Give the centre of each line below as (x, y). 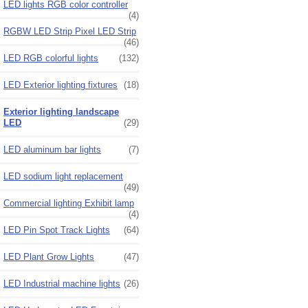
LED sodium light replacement (63, 176)
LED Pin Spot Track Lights (57, 230)
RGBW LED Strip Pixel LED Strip (70, 31)
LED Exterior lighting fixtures (60, 85)
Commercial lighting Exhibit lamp (69, 203)
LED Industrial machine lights (62, 283)
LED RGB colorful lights (51, 58)
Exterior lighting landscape (61, 111)
